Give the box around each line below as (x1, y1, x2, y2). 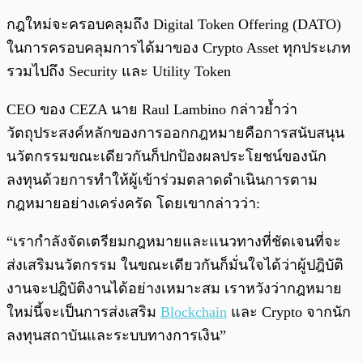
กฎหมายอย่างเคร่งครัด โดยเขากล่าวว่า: (6, 194, 260, 211)
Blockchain (160, 303, 227, 320)
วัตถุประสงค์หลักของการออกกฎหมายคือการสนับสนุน (6, 124, 344, 141)
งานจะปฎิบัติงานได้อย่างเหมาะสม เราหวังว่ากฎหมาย (6, 280, 342, 297)
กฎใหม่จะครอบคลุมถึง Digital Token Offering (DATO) (6, 15, 341, 32)
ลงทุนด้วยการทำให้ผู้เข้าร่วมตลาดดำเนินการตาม (6, 171, 318, 188)
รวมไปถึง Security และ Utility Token (6, 62, 231, 79)
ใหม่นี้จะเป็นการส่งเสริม (6, 303, 160, 320)
